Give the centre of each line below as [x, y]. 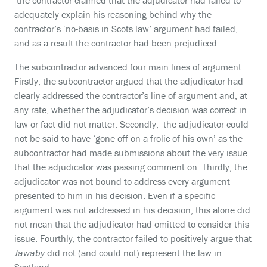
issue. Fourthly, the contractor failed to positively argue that [133, 238]
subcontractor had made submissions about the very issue [131, 153]
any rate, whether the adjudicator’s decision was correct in [131, 110]
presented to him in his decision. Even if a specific [115, 195]
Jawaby [30, 253]
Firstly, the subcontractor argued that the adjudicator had [129, 81]
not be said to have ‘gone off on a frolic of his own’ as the [128, 138]
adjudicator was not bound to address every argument [122, 181]
